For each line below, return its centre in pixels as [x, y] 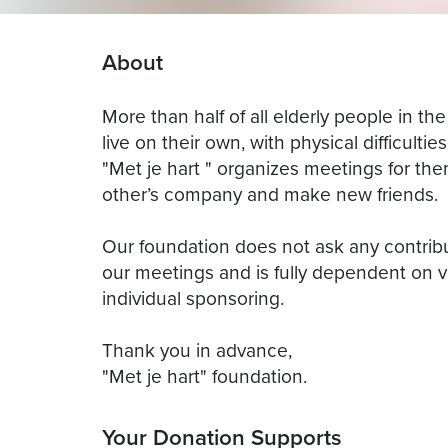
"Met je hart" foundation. [204, 375]
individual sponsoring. [193, 297]
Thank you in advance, [197, 349]
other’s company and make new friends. [270, 193]
